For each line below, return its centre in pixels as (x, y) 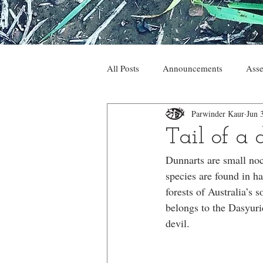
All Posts (123, 68)
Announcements (193, 68)
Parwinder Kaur (218, 113)
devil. (178, 223)
